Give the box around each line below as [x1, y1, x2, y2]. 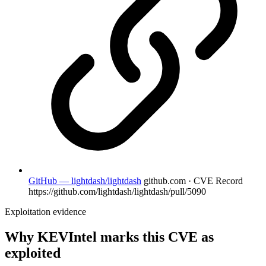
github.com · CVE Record [144, 175, 243, 186]
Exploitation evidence [5, 206, 86, 217]
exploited [5, 245, 61, 261]
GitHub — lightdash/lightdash [28, 175, 141, 186]
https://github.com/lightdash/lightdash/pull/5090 [28, 186, 206, 197]
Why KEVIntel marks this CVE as [5, 229, 214, 245]
